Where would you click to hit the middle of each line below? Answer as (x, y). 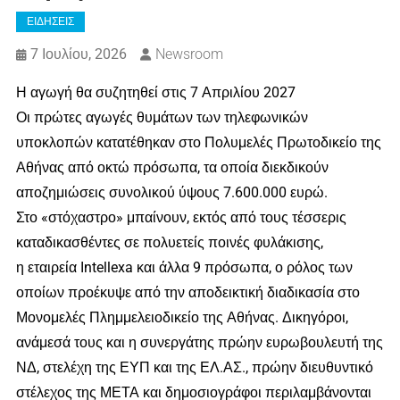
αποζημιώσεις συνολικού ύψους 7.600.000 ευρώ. (171, 193)
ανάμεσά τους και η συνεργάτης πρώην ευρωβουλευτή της (199, 343)
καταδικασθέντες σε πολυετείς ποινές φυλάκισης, (169, 243)
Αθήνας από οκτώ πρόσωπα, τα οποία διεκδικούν (172, 168)
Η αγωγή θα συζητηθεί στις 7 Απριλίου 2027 (155, 93)
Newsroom (189, 54)
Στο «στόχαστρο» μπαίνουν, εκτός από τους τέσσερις (181, 218)
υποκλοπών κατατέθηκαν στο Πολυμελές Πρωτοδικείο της (198, 143)
